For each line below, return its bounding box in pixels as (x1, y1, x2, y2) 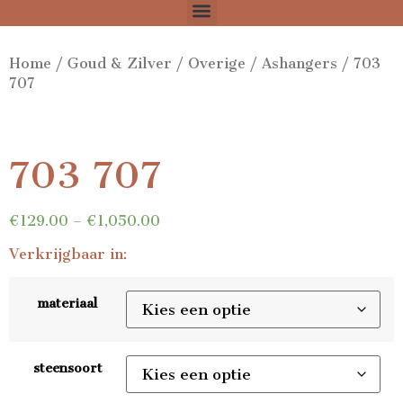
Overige (188, 55, 246, 73)
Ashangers (262, 55, 337, 73)
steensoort (32, 361, 103, 377)
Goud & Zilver (67, 55, 172, 73)
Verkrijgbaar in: (9, 245, 127, 263)
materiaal (38, 296, 97, 312)
